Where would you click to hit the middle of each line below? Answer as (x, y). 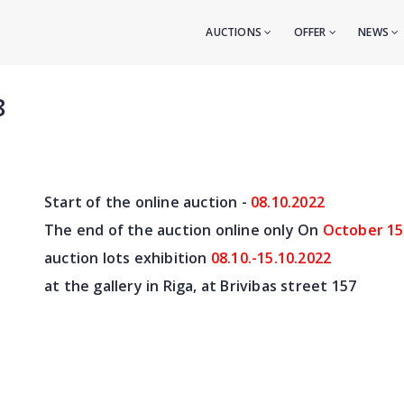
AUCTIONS (235, 32)
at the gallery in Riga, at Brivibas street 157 (201, 286)
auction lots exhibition (126, 258)
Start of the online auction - (146, 202)
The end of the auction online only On (184, 230)
